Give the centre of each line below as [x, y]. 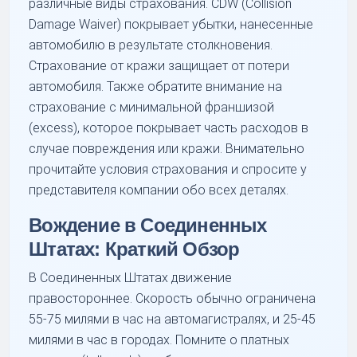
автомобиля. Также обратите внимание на [156, 86]
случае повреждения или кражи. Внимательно [167, 148]
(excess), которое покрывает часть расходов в [169, 127]
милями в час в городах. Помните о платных [159, 339]
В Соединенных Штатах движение [131, 277]
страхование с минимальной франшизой [152, 107]
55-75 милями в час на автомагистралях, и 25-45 [173, 319]
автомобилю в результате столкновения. [151, 45]
